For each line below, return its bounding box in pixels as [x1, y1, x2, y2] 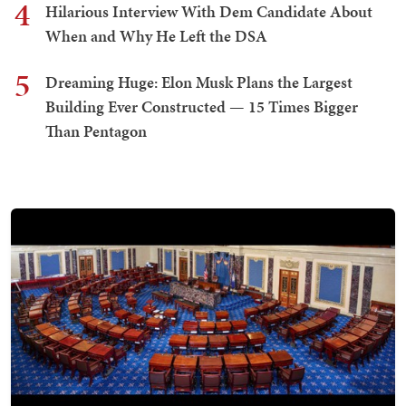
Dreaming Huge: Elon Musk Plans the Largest [45, 70, 353, 93]
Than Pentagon [45, 119, 147, 142]
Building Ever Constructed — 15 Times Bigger [45, 94, 358, 118]
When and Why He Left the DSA [45, 24, 267, 47]
